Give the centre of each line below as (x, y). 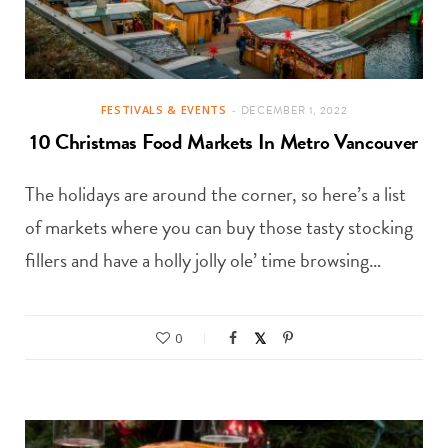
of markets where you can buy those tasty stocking (219, 227)
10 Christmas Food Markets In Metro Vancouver (224, 142)
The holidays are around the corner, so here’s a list (215, 194)
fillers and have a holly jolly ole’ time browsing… (203, 260)
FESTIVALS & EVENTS (163, 110)
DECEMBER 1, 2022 (294, 111)
